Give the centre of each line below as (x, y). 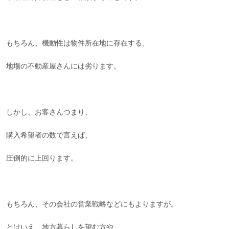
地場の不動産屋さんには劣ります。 (64, 66)
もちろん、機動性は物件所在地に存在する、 (78, 43)
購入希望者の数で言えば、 (49, 135)
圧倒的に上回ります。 (42, 158)
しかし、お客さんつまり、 (49, 112)
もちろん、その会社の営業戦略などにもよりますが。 (92, 204)
